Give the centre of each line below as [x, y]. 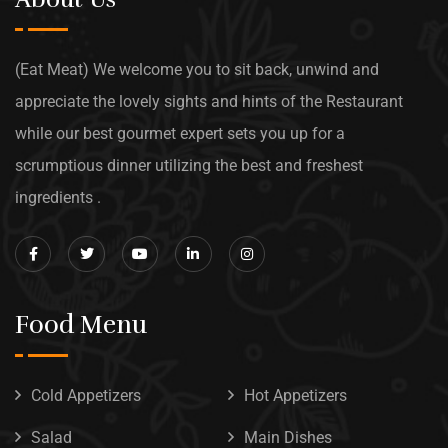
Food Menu [81, 325]
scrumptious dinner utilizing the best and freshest [189, 165]
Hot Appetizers [295, 396]
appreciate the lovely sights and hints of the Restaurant [209, 101]
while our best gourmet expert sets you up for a [180, 133]
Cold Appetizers [86, 396]
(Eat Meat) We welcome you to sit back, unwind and [197, 69]
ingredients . [58, 197]
